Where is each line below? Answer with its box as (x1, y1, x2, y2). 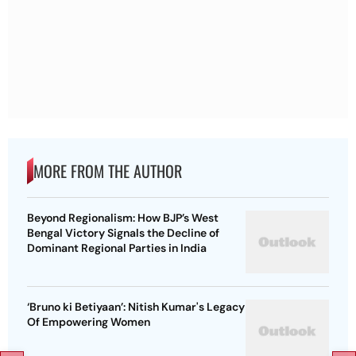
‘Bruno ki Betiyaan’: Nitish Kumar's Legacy (27, 300, 245, 315)
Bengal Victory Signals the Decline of (27, 226, 219, 241)
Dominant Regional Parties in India (27, 241, 207, 256)
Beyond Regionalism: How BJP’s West (27, 211, 219, 226)
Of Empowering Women (27, 315, 150, 330)
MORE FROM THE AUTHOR (33, 159, 182, 184)
